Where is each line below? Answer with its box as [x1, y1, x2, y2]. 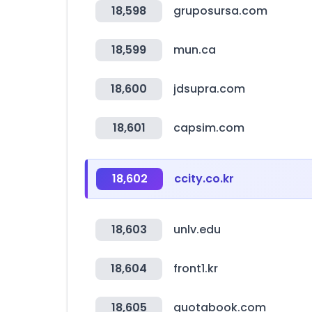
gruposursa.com [173, 3, 267, 19]
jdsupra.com [173, 81, 245, 97]
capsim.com [173, 120, 244, 136]
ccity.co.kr [174, 171, 234, 187]
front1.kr [173, 260, 218, 276]
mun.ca [173, 42, 216, 58]
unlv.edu [173, 221, 221, 237]
